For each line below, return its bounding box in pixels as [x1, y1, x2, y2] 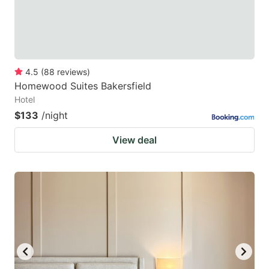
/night [41, 109, 68, 121]
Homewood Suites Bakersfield [14, 79, 151, 92]
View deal [112, 133, 157, 146]
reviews [57, 66, 87, 77]
